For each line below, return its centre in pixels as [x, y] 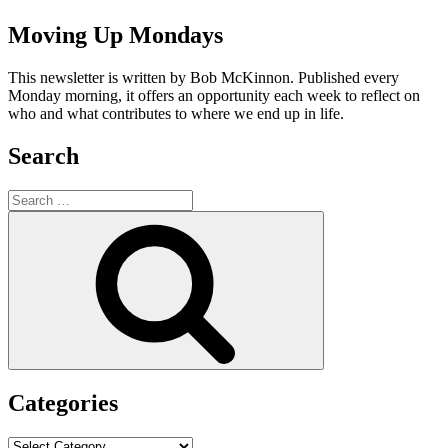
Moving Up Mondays [115, 34]
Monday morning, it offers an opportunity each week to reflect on [214, 95]
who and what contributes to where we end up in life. [176, 113]
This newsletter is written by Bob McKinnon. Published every [203, 77]
